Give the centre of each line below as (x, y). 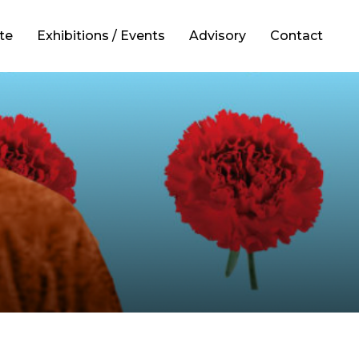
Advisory (218, 36)
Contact (296, 36)
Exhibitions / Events (101, 36)
